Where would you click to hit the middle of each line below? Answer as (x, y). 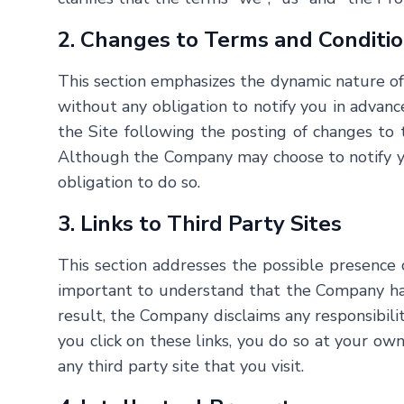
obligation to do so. (129, 182)
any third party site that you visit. (181, 366)
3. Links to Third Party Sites (200, 224)
